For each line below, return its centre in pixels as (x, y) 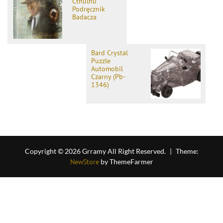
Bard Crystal (110, 53)
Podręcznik (89, 9)
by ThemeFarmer (126, 161)
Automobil (107, 68)
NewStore (84, 162)
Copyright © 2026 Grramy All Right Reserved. (96, 151)
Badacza (84, 17)
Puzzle (101, 60)
